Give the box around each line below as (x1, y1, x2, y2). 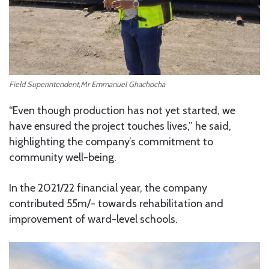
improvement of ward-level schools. (9, 212, 178, 226)
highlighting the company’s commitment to (9, 134, 213, 148)
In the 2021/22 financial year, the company (9, 181, 207, 195)
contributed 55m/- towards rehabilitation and (9, 196, 223, 210)
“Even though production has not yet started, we (9, 103, 235, 117)
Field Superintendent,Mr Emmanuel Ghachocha (9, 79, 165, 89)
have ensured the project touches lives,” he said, (9, 119, 231, 133)
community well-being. (9, 150, 116, 164)
